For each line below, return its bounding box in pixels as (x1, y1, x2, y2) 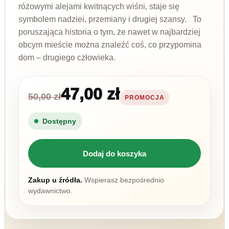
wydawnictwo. (28, 187, 73, 195)
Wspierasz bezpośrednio (82, 176, 164, 184)
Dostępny (42, 117, 76, 125)
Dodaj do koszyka (83, 149, 146, 158)
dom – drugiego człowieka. (18, 53, 116, 62)
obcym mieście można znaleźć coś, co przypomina (18, 40, 201, 49)
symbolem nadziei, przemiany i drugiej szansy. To (18, 15, 201, 24)
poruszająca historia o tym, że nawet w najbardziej (18, 28, 200, 36)
